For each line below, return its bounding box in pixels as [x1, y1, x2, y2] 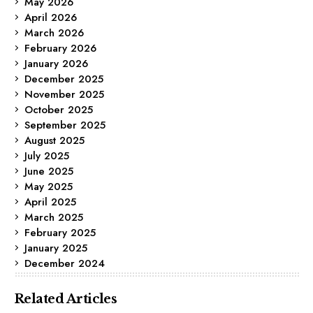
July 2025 [24, 147, 69, 163]
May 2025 [24, 178, 73, 194]
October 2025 [24, 101, 93, 117]
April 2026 [24, 9, 77, 25]
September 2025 [24, 117, 105, 133]
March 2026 [24, 24, 84, 41]
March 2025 [24, 209, 83, 225]
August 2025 [24, 132, 85, 148]
